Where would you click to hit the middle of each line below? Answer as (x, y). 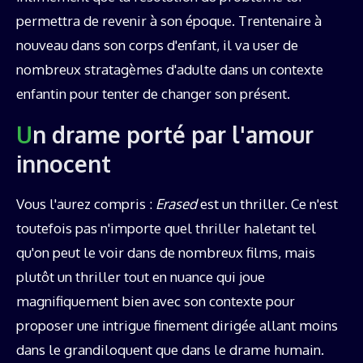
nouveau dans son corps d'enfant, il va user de (157, 45)
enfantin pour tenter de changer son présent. (153, 93)
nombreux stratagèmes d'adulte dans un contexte (170, 69)
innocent (64, 163)
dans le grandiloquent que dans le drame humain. (170, 349)
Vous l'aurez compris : (86, 203)
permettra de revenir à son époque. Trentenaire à (169, 20)
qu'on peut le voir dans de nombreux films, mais (166, 252)
